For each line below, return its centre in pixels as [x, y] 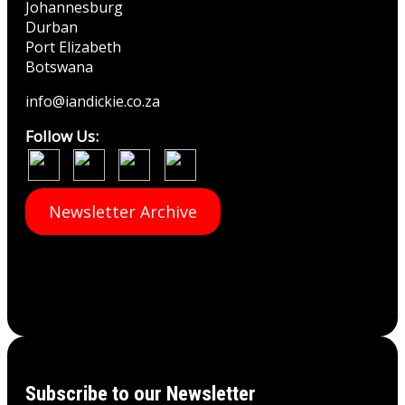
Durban [52, 28]
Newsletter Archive [122, 212]
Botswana [59, 67]
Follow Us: [62, 137]
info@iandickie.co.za [93, 102]
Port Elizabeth [73, 47]
